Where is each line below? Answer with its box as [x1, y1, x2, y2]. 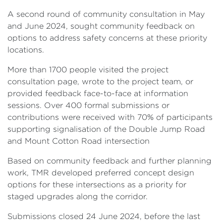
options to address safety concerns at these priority [7, 33, 207, 42]
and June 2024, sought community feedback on [7, 21, 195, 30]
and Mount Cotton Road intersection [7, 136, 150, 145]
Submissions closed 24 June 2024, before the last [7, 212, 200, 221]
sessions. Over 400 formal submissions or [7, 101, 169, 110]
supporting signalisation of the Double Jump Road [7, 124, 205, 133]
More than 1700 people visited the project [7, 65, 168, 74]
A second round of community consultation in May [7, 9, 205, 18]
